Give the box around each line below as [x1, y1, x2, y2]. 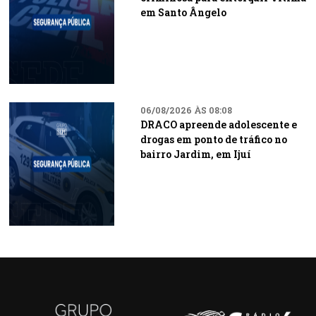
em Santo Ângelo [140, 6, 226, 19]
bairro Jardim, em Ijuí [140, 147, 251, 161]
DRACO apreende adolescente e [140, 118, 297, 131]
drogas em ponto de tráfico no [140, 133, 287, 146]
